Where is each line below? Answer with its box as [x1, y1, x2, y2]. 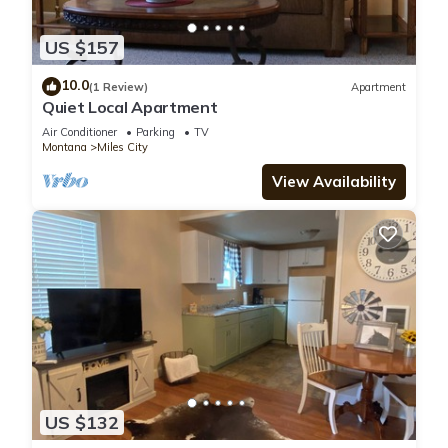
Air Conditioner [42, 125, 117, 140]
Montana [42, 140, 87, 155]
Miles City [97, 140, 148, 155]
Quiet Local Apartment [42, 97, 218, 118]
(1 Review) [89, 79, 148, 94]
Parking [136, 125, 175, 140]
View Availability [272, 172, 396, 192]
